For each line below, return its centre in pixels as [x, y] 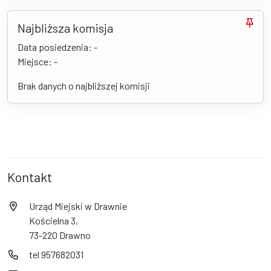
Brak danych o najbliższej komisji [84, 86]
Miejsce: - [38, 62]
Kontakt [30, 177]
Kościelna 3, [54, 221]
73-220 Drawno [60, 235]
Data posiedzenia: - [57, 47]
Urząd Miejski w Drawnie [78, 206]
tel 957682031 [56, 255]
